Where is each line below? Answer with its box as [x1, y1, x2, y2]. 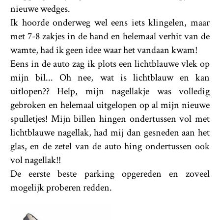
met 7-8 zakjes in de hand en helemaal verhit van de [10, 30, 210, 43]
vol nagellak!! [10, 154, 61, 167]
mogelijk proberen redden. [10, 181, 112, 194]
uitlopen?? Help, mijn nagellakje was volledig [10, 85, 210, 98]
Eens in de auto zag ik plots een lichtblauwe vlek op [10, 57, 210, 71]
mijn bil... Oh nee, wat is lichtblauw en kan [10, 71, 210, 84]
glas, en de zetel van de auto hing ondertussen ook [10, 140, 210, 153]
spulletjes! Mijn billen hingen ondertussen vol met [10, 112, 210, 126]
